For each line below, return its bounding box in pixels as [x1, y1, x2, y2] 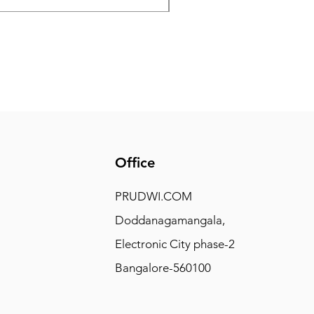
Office [114, 154, 159, 171]
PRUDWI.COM [114, 189, 192, 203]
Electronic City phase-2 [114, 237, 235, 251]
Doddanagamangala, [114, 213, 228, 227]
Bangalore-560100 [114, 261, 211, 275]
